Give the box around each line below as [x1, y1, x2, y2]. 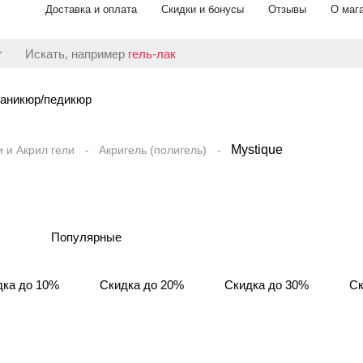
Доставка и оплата [45, 3, 137, 15]
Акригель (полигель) [99, 143, 207, 156]
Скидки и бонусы [161, 3, 244, 15]
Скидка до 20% [100, 278, 184, 292]
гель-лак [128, 46, 176, 61]
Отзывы [268, 3, 306, 15]
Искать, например [25, 46, 128, 61]
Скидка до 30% [224, 278, 309, 292]
